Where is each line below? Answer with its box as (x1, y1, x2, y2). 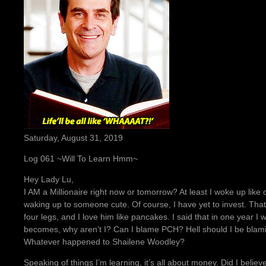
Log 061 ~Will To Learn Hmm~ (24, 154, 138, 164)
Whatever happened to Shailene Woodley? (24, 237, 185, 247)
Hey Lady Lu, (24, 175, 74, 185)
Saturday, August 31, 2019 (24, 133, 123, 143)
